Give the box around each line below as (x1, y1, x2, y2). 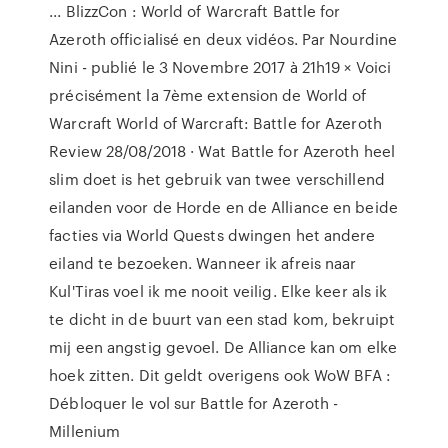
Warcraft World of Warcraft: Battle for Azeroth (49, 112, 382, 134)
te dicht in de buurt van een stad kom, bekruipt (49, 308, 395, 330)
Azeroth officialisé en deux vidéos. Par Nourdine (49, 28, 398, 50)
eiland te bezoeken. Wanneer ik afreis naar (49, 252, 357, 274)
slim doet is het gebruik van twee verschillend (49, 168, 385, 190)
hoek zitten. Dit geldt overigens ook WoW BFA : (49, 364, 391, 386)
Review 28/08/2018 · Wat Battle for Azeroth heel (49, 140, 395, 162)
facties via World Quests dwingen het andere (49, 224, 376, 246)
